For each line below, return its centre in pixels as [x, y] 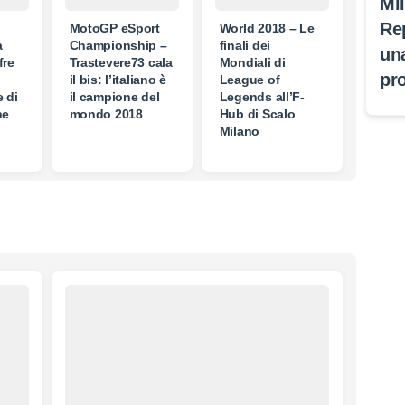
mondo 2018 [106, 114]
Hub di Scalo [257, 114]
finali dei [245, 46]
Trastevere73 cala [121, 63]
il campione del [114, 97]
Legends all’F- [262, 97]
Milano [240, 132]
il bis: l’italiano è [118, 80]
